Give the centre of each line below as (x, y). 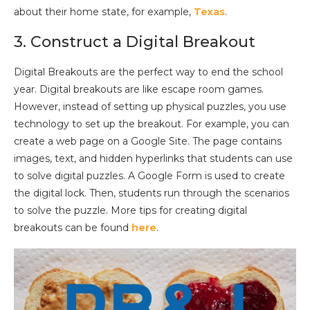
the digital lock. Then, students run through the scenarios (152, 193)
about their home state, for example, (104, 12)
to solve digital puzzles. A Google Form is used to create (149, 176)
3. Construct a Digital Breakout (135, 42)
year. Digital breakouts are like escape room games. (139, 89)
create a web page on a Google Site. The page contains (148, 141)
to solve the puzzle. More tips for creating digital (130, 210)
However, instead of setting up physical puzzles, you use (150, 107)
